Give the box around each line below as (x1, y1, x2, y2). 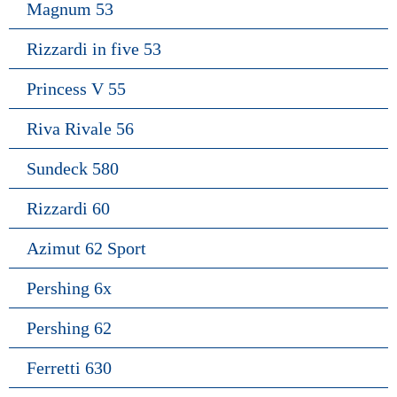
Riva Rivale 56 (27, 118, 134, 138)
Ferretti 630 (27, 357, 112, 378)
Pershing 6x (27, 277, 112, 298)
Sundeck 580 (27, 158, 119, 178)
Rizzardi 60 (27, 198, 110, 218)
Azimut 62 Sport (27, 237, 146, 258)
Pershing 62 (27, 317, 112, 338)
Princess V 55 (27, 78, 126, 98)
